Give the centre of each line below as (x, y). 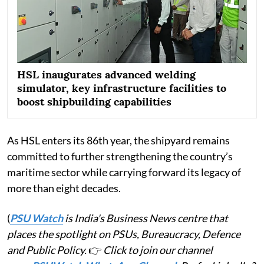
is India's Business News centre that (146, 218)
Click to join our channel (158, 250)
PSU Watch (37, 218)
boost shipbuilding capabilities (94, 102)
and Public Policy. (48, 250)
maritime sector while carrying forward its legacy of (124, 172)
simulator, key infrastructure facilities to (122, 88)
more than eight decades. (64, 188)
